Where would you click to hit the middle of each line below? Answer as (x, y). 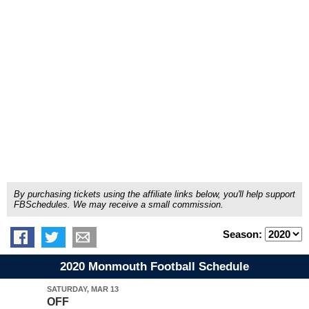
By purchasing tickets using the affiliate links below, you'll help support (154, 194)
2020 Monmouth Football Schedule (154, 267)
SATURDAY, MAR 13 (82, 289)
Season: (244, 234)
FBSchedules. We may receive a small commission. (119, 205)
